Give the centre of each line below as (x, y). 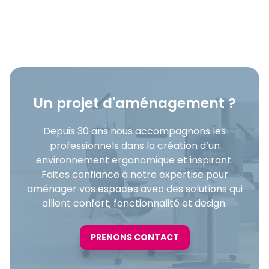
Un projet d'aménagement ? (134, 103)
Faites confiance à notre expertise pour (134, 174)
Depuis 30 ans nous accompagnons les (134, 131)
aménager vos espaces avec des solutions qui (134, 189)
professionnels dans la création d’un (134, 145)
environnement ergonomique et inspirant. (134, 160)
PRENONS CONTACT (134, 237)
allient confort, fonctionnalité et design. (134, 203)
